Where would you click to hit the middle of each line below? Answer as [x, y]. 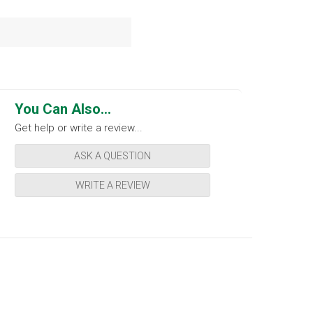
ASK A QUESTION [112, 155]
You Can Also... [63, 109]
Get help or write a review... [79, 128]
